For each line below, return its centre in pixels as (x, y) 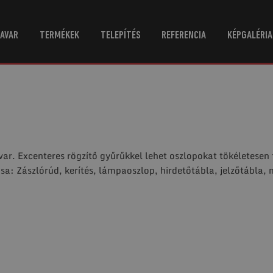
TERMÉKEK (59, 36)
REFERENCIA (183, 36)
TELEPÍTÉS (120, 36)
